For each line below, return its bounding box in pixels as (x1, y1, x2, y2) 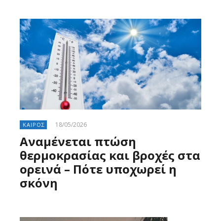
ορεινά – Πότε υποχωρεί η (20, 161, 177, 178)
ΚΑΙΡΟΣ (23, 121, 45, 129)
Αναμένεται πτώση (20, 133, 136, 150)
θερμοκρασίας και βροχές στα (20, 147, 200, 164)
